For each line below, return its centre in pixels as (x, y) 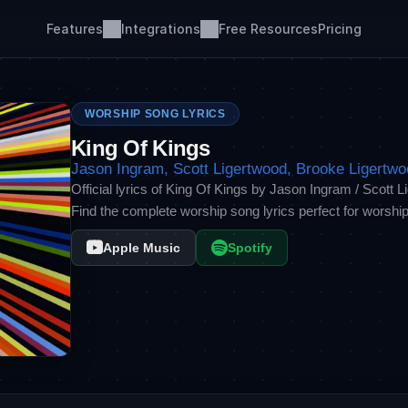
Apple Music (142, 248)
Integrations (160, 29)
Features (74, 29)
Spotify (250, 248)
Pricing (339, 29)
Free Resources (268, 29)
